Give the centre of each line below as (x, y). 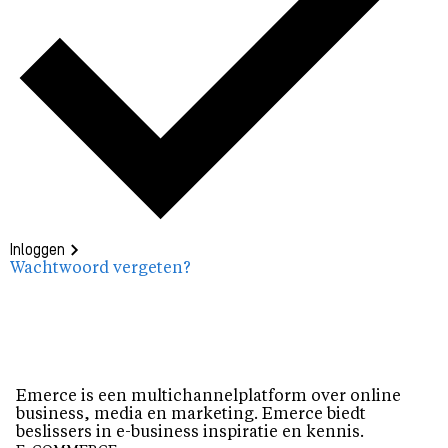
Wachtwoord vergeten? (100, 268)
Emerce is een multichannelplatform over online (208, 396)
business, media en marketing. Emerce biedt (191, 414)
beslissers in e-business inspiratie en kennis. (190, 432)
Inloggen (37, 250)
